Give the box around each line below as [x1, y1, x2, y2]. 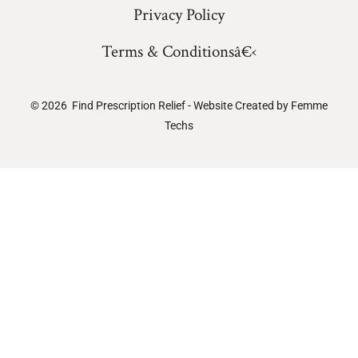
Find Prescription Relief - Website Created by [72, 99, 291, 113]
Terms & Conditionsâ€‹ [101, 41, 257, 63]
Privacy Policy [133, 4, 225, 26]
